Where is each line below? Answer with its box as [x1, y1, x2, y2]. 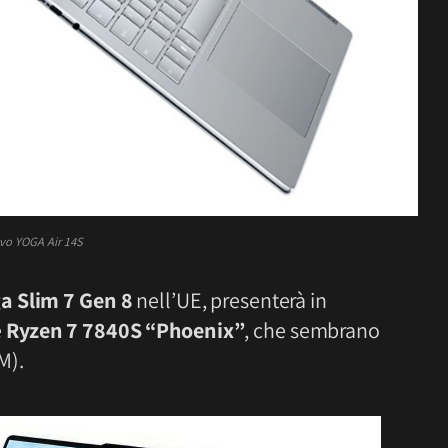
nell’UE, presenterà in [132, 286, 327, 315]
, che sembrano [244, 316, 380, 345]
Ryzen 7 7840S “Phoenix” [5, 316, 245, 345]
